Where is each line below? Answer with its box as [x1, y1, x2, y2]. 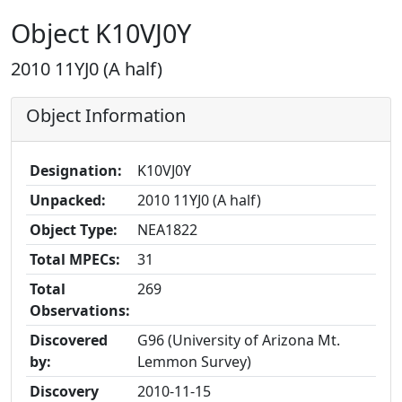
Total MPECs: [30, 249, 120, 269]
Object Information [26, 103, 186, 127]
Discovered [30, 330, 108, 350]
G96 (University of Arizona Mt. [137, 330, 340, 350]
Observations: [30, 301, 130, 320]
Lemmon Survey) [137, 352, 251, 371]
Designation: [30, 161, 122, 180]
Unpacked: [30, 190, 106, 210]
